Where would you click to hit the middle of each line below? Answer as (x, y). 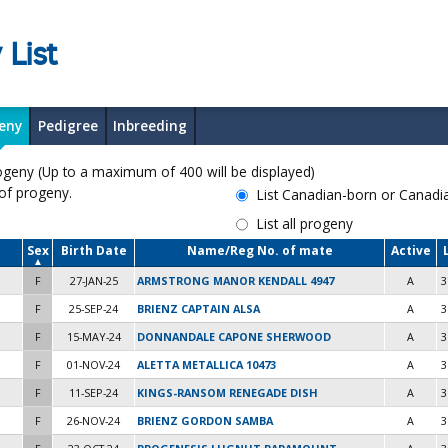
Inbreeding (150, 125)
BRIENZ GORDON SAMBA (205, 421)
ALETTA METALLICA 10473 (206, 365)
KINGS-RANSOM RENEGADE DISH (227, 393)
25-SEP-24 (93, 309)
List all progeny (305, 223)
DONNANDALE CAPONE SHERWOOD (234, 337)
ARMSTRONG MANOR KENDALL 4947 (235, 281)
